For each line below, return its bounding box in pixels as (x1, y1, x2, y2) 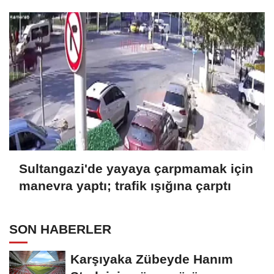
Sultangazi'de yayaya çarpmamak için (19, 161, 253, 176)
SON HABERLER (9, 221, 111, 236)
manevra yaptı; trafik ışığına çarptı (19, 179, 231, 193)
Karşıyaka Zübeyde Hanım (70, 251, 233, 266)
